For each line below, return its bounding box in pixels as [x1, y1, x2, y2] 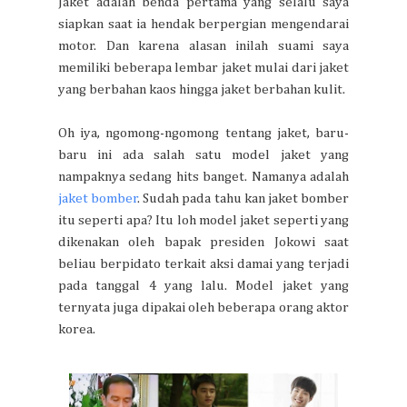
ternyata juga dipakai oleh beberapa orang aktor [58, 300, 349, 314]
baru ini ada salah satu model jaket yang [58, 147, 349, 162]
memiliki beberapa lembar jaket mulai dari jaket [58, 60, 349, 74]
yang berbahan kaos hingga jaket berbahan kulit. [58, 82, 345, 96]
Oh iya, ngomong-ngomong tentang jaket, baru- [58, 125, 349, 140]
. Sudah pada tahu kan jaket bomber [138, 191, 350, 205]
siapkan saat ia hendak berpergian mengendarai [58, 16, 349, 31]
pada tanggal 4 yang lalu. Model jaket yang [58, 278, 349, 293]
